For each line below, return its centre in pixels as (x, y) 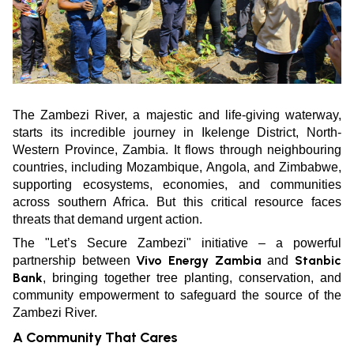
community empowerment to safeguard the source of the (177, 296)
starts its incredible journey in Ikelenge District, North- (177, 133)
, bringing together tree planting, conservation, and (192, 278)
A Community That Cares (95, 338)
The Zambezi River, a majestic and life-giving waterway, (177, 115)
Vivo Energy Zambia (199, 261)
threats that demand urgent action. (107, 220)
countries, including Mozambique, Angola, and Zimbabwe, (177, 168)
